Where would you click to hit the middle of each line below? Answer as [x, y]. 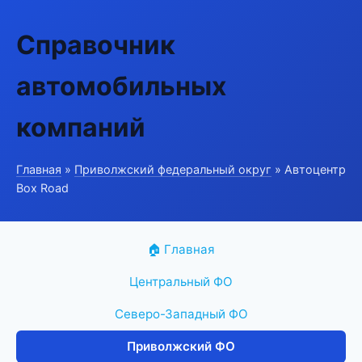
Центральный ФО [181, 282]
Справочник [96, 45]
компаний [81, 127]
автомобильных [121, 86]
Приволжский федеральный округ [173, 169]
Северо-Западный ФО [181, 314]
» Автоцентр [309, 169]
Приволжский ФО [181, 346]
